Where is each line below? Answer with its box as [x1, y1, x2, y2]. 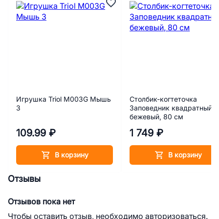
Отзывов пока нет [8, 197, 75, 206]
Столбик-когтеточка [130, 95, 197, 103]
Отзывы [8, 174, 41, 184]
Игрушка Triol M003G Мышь [16, 95, 111, 103]
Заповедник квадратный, [130, 104, 215, 112]
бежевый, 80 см [130, 113, 184, 121]
